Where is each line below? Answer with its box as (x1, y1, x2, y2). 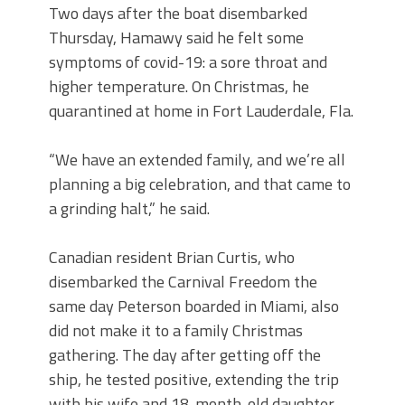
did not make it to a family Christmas (49, 318, 303, 343)
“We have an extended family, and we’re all (49, 147, 345, 172)
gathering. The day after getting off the (49, 343, 321, 367)
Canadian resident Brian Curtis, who (49, 245, 295, 269)
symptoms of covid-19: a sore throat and (49, 50, 327, 74)
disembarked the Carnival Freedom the (49, 269, 317, 294)
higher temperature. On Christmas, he (49, 74, 309, 99)
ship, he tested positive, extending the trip (49, 367, 339, 391)
